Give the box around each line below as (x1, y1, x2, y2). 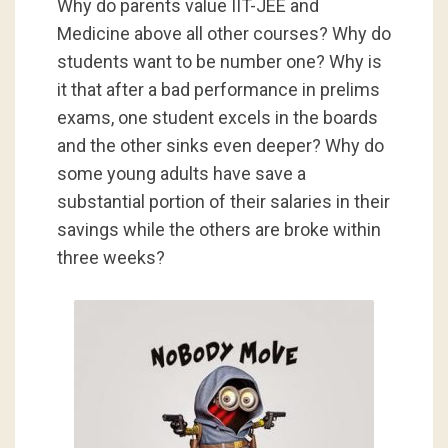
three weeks (56, 246, 156, 268)
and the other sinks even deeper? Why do (56, 134, 384, 156)
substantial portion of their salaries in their (56, 190, 390, 212)
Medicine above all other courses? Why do (56, 22, 391, 44)
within (332, 218, 381, 240)
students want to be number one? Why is (56, 50, 382, 72)
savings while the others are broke (56, 218, 333, 240)
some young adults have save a (56, 162, 306, 184)
